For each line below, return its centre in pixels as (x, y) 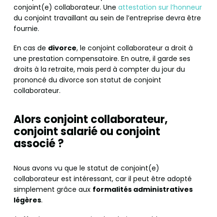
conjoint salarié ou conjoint (87, 132)
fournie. (26, 29)
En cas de (31, 48)
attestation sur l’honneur (160, 8)
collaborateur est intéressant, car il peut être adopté (103, 179)
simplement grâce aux (53, 190)
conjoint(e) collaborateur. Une (66, 8)
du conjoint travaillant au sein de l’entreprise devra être (107, 18)
